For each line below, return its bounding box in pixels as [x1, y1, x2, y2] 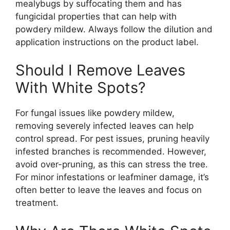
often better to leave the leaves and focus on [15, 185, 202, 195]
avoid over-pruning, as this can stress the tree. [15, 159, 208, 169]
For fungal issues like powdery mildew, [15, 108, 175, 118]
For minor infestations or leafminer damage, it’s [15, 172, 209, 182]
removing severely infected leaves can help [15, 121, 194, 131]
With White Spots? [15, 79, 146, 97]
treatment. [15, 198, 59, 208]
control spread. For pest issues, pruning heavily [15, 133, 209, 144]
